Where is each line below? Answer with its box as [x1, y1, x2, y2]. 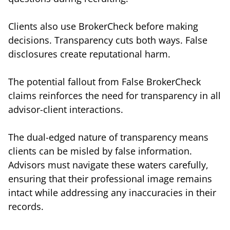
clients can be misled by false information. [8, 144, 192, 157]
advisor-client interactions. [8, 103, 123, 116]
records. [8, 200, 44, 213]
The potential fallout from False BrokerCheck [8, 75, 201, 88]
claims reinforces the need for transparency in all [8, 89, 221, 102]
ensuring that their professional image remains [8, 172, 212, 185]
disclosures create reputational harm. [8, 47, 170, 60]
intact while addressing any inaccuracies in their [8, 186, 216, 199]
